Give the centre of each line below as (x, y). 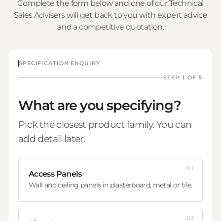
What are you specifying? (100, 105)
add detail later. (52, 139)
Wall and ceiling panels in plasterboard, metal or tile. (110, 185)
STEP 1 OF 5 (183, 77)
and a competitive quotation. (110, 27)
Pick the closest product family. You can (105, 124)
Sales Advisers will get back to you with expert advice (110, 15)
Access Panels (55, 174)
